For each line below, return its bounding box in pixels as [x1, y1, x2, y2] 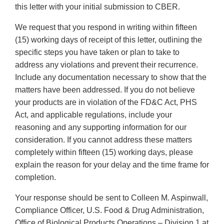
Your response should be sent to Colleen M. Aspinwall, [15, 193, 208, 202]
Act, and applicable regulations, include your [15, 110, 172, 119]
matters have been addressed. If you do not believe [15, 85, 195, 94]
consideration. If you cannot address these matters [15, 135, 192, 144]
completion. [15, 173, 56, 182]
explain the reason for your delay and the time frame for [15, 160, 209, 169]
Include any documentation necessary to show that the [15, 73, 206, 82]
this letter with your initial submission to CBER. [15, 2, 180, 11]
